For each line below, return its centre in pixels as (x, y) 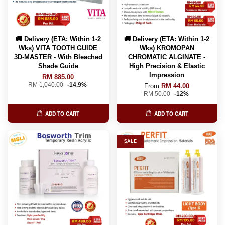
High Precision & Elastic (167, 66)
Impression (167, 75)
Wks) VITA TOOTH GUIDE (58, 48)
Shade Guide (58, 66)
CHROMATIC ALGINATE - (167, 57)
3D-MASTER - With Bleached (58, 57)
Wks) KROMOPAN (167, 48)
